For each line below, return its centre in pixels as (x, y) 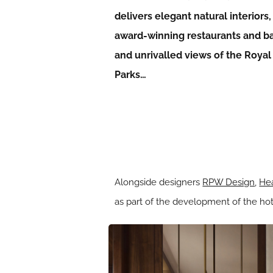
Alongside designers (159, 182)
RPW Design (229, 182)
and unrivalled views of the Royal (193, 55)
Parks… (131, 75)
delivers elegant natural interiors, (193, 16)
